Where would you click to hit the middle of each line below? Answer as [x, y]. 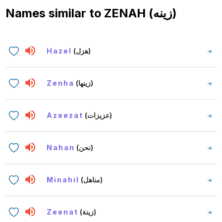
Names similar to [55, 13]
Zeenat [63, 212]
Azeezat [65, 115]
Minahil [63, 179]
